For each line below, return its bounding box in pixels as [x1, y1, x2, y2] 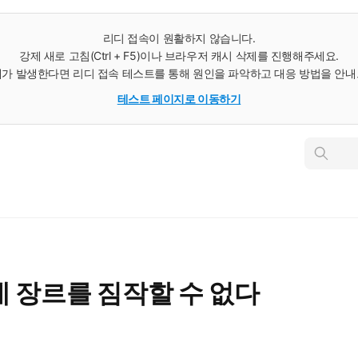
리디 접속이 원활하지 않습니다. [102, 31, 256, 45]
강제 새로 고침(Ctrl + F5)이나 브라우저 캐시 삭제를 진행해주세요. [19, 49, 339, 62]
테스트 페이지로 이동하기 [117, 92, 241, 105]
